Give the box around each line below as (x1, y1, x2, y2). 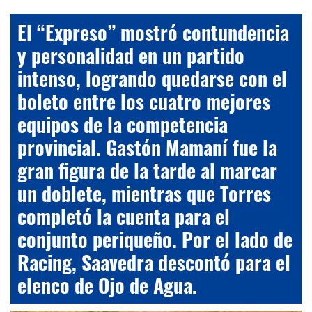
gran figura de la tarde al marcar (17, 155, 277, 185)
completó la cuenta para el (17, 201, 230, 231)
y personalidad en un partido (17, 40, 244, 70)
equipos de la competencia (17, 109, 228, 139)
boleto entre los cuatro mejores (17, 86, 270, 116)
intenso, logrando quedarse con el (17, 63, 287, 93)
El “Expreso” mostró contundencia (17, 17, 289, 47)
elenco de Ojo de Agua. (17, 270, 197, 299)
